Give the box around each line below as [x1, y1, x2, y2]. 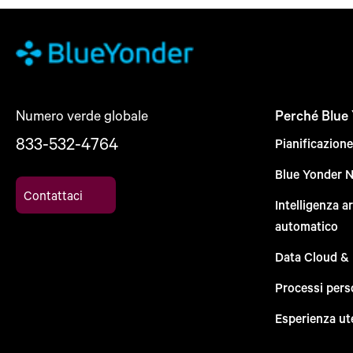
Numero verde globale [16, 106, 148, 125]
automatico [274, 217, 338, 235]
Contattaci [24, 187, 83, 204]
